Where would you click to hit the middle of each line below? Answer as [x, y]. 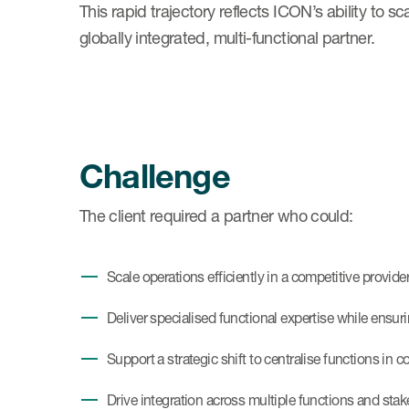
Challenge [155, 175]
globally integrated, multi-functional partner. [227, 37]
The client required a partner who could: [216, 215]
